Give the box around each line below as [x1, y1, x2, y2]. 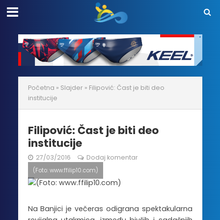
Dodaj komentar [86, 153, 138, 162]
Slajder [60, 83, 83, 92]
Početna [27, 83, 55, 92]
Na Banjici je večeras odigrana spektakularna [27, 204, 192, 214]
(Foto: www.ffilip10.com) [32, 166, 98, 175]
